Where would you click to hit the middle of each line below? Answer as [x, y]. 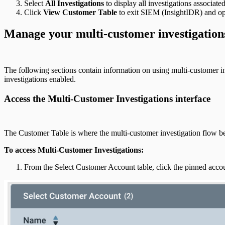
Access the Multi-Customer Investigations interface [107, 98]
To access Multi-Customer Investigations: [74, 150]
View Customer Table [80, 13]
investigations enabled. [40, 79]
